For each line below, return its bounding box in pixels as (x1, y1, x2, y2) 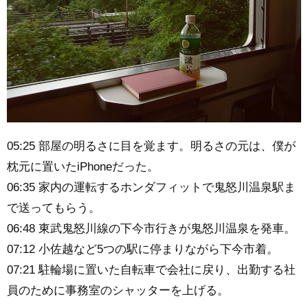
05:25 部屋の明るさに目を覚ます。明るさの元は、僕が (7, 139, 296, 153)
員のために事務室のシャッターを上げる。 (7, 283, 229, 297)
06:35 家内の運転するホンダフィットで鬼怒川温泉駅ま (7, 180, 296, 194)
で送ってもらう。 (7, 201, 100, 214)
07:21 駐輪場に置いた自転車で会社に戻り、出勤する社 (7, 263, 296, 276)
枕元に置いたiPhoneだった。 (7, 159, 159, 173)
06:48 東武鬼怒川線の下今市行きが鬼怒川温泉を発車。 (7, 221, 296, 235)
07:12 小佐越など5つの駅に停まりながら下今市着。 (7, 242, 278, 256)
